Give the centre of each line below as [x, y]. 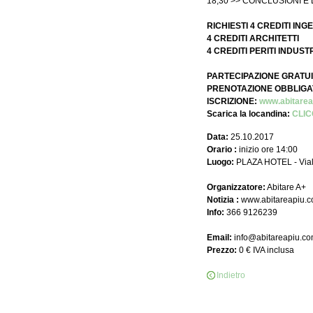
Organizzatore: [236, 187]
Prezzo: [221, 250]
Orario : [221, 150]
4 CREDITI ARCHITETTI [253, 38]
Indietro [231, 275]
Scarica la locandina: [249, 114]
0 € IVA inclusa [265, 250]
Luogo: [220, 162]
